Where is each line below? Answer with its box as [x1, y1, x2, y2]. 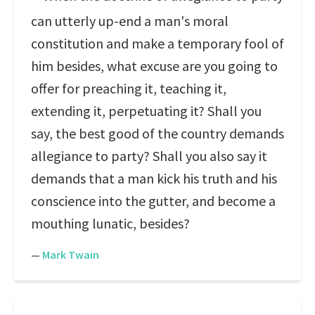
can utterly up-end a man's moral [31, 12, 229, 30]
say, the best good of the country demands [31, 124, 284, 142]
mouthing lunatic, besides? [31, 214, 190, 232]
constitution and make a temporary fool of [31, 34, 284, 52]
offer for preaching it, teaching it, [31, 79, 226, 97]
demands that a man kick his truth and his [31, 169, 277, 187]
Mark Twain [42, 247, 99, 262]
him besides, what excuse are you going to [31, 57, 278, 75]
